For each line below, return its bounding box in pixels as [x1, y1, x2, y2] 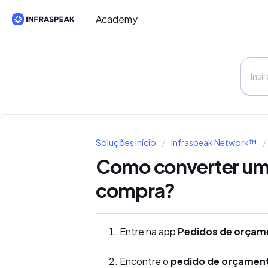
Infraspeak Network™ [171, 138, 257, 148]
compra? [96, 179, 175, 202]
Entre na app [120, 225, 178, 237]
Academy [95, 13, 138, 25]
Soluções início [96, 138, 157, 148]
